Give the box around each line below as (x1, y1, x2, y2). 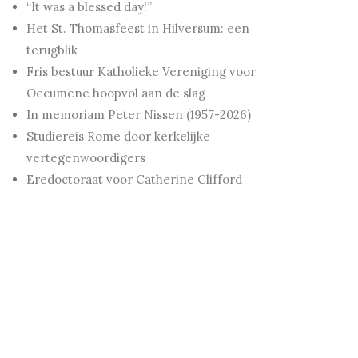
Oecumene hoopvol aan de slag (26, 86, 205, 101)
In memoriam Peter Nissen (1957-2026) (26, 107, 251, 123)
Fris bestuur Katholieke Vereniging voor (26, 64, 256, 80)
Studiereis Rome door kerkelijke (26, 129, 210, 145)
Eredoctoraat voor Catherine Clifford (26, 172, 242, 188)
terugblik (26, 42, 78, 58)
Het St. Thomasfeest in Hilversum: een (26, 21, 249, 37)
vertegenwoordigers (26, 150, 145, 166)
